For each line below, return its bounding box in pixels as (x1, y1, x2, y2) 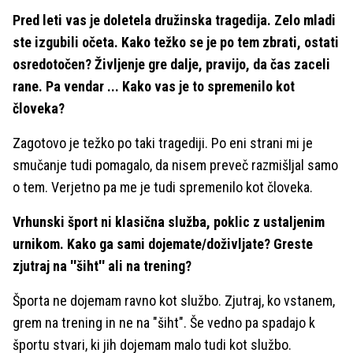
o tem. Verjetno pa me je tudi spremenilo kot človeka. (13, 178, 313, 195)
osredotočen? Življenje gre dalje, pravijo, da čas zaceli (13, 55, 330, 72)
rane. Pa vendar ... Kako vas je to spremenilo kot (13, 77, 295, 95)
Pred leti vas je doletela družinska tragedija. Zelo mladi (13, 11, 336, 28)
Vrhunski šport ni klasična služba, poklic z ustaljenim (13, 213, 325, 230)
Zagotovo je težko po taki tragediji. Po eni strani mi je (13, 134, 313, 151)
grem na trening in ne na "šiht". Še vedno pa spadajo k (13, 314, 315, 331)
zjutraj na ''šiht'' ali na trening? (13, 257, 191, 274)
